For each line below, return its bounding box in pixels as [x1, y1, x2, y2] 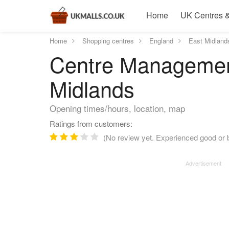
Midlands [50, 73, 134, 104]
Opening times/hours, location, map [50, 102, 185, 114]
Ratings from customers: [50, 118, 132, 129]
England [149, 36, 173, 45]
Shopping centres [82, 36, 134, 45]
